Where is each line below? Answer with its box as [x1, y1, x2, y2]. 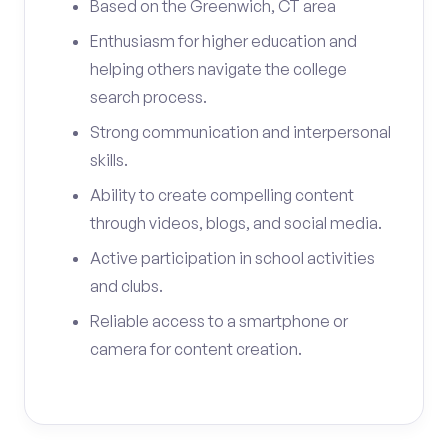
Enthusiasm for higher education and [90, 31, 357, 51]
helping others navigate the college [90, 59, 347, 79]
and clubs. [90, 276, 163, 296]
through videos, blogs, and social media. [90, 213, 382, 233]
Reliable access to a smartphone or [90, 311, 348, 331]
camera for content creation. [90, 339, 302, 359]
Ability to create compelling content [90, 185, 354, 205]
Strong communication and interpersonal [90, 122, 391, 142]
